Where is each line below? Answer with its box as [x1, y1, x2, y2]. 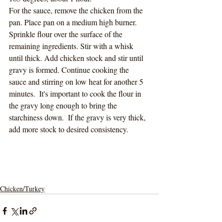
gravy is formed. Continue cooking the [9, 64, 131, 75]
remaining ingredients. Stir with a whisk [9, 41, 135, 52]
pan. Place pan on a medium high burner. [9, 17, 139, 28]
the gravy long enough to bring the [9, 100, 119, 111]
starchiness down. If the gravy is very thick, [9, 112, 148, 123]
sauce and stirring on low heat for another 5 [9, 76, 145, 87]
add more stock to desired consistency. [9, 124, 132, 135]
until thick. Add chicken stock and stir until [9, 53, 145, 63]
